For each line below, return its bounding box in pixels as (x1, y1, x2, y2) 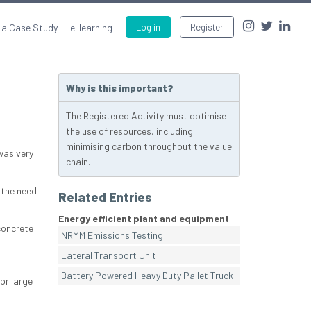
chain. (65, 155, 90, 168)
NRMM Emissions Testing (60, 229, 163, 242)
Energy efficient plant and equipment (58, 212, 229, 225)
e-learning (70, 22, 112, 33)
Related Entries (58, 190, 152, 205)
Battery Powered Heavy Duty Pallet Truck (60, 269, 233, 282)
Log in (136, 22, 160, 33)
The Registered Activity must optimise (65, 110, 226, 122)
